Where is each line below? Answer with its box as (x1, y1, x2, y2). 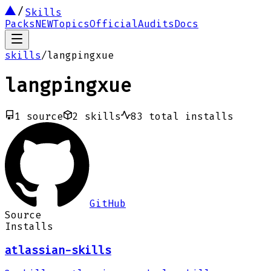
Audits (138, 18, 174, 30)
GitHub (90, 197, 126, 209)
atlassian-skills (5, 243, 111, 257)
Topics (53, 18, 90, 30)
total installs (149, 110, 233, 122)
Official (90, 18, 138, 30)
